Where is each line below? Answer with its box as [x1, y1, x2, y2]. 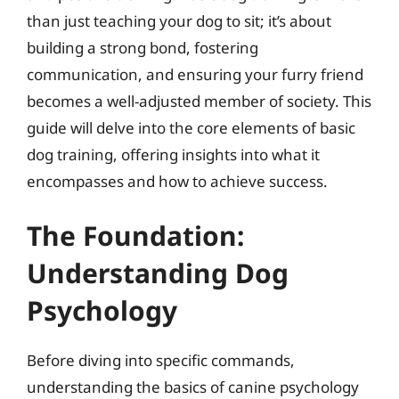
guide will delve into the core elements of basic [27, 117, 355, 138]
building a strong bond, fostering [27, 37, 258, 58]
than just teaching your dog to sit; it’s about [27, 10, 331, 31]
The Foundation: [27, 217, 244, 254]
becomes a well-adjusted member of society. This [27, 90, 371, 111]
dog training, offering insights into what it [27, 143, 320, 165]
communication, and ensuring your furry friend [27, 63, 363, 85]
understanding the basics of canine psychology [27, 377, 359, 397]
